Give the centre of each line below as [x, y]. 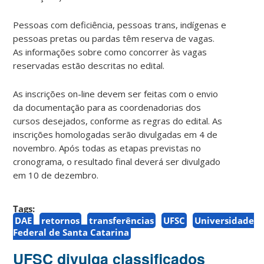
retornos [61, 220]
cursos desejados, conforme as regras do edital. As [118, 121]
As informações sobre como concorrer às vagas [110, 52]
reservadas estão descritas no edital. [89, 65]
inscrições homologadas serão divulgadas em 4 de [115, 134]
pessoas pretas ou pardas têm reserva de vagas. [114, 38]
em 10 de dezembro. [56, 175]
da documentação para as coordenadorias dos [107, 107]
